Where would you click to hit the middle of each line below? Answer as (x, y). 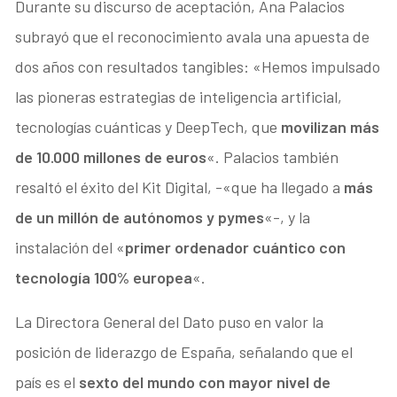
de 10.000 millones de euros (111, 156)
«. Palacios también (273, 156)
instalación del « (70, 247)
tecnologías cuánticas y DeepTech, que (148, 126)
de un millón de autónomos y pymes (140, 217)
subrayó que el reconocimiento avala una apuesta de (193, 36)
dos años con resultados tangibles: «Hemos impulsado (198, 66)
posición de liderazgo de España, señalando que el (184, 351)
